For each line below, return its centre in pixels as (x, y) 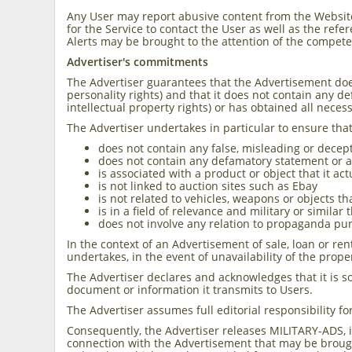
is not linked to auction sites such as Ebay (208, 186)
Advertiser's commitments (138, 62)
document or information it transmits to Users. (190, 290)
